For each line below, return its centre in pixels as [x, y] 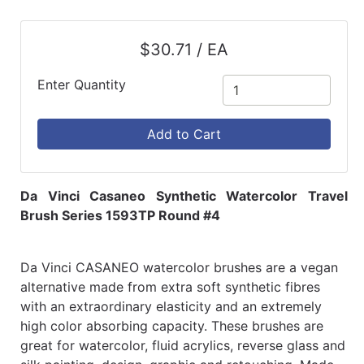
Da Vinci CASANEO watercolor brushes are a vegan [179, 268]
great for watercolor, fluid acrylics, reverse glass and [183, 346]
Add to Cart [184, 134]
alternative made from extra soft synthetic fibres [170, 287]
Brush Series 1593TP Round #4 [120, 216]
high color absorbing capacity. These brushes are [172, 326]
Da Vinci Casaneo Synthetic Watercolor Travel [184, 196]
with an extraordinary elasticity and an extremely [171, 307]
